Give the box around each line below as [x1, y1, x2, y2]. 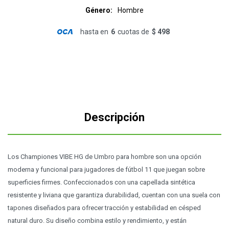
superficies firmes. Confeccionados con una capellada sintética [8, 178, 195, 186]
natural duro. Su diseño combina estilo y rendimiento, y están [8, 217, 187, 224]
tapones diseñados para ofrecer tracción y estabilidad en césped [8, 204, 201, 212]
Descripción [84, 111, 145, 124]
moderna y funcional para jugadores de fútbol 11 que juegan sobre [8, 166, 205, 173]
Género [85, 6, 110, 14]
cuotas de [117, 28, 149, 36]
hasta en [80, 28, 108, 36]
